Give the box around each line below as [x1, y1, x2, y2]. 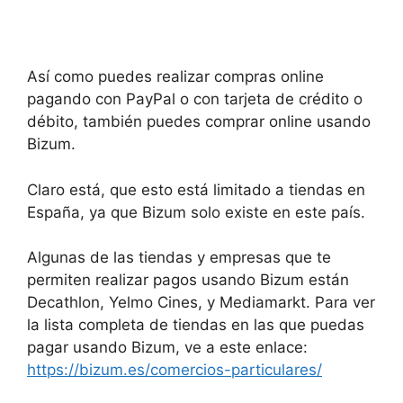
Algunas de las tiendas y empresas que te [27, 248, 331, 267]
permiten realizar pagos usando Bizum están [27, 271, 349, 290]
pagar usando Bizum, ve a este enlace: [27, 338, 308, 357]
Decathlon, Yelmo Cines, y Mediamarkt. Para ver [27, 293, 375, 312]
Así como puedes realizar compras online [27, 67, 324, 86]
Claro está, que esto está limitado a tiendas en [27, 180, 365, 199]
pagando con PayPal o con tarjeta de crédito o [27, 90, 363, 109]
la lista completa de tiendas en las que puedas [27, 316, 364, 335]
